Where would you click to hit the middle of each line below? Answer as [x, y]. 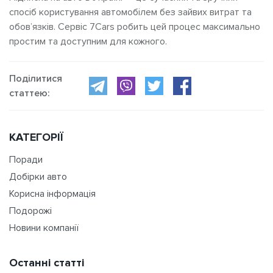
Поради [26, 159]
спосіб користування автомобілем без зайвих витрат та [130, 12]
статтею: [30, 93]
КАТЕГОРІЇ [36, 137]
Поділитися [36, 78]
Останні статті [47, 262]
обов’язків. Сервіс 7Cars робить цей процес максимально [135, 27]
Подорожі [30, 211]
